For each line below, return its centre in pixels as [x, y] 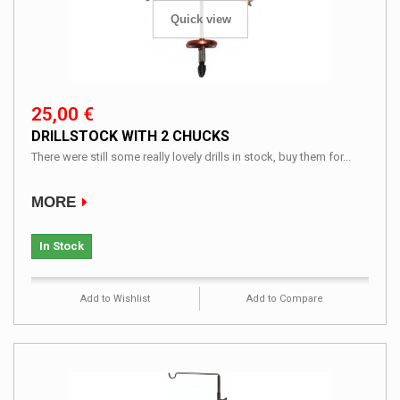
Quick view [200, 20]
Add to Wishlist [115, 298]
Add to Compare [284, 298]
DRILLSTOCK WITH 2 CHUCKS [130, 136]
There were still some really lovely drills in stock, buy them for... [191, 156]
